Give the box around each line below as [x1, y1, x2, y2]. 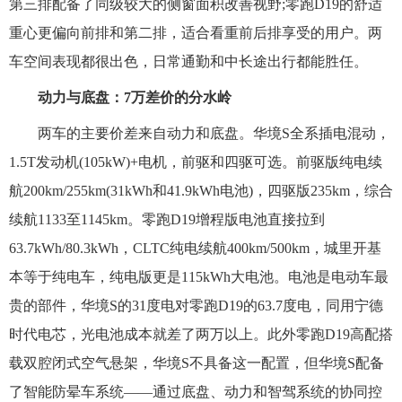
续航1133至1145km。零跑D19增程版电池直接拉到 [9, 212, 325, 228]
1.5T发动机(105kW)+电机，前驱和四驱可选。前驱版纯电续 [9, 154, 382, 170]
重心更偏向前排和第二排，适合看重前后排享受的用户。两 [9, 25, 382, 41]
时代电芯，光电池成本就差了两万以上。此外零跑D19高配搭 [9, 327, 393, 343]
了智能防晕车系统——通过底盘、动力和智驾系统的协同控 [9, 384, 382, 400]
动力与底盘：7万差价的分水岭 [38, 90, 232, 106]
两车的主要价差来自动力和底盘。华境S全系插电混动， [38, 126, 390, 142]
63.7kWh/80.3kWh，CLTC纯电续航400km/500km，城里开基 [9, 240, 381, 257]
